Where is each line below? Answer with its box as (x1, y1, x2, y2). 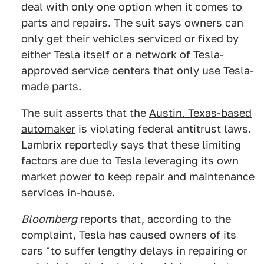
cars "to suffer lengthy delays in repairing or (21, 244, 247, 257)
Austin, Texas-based (149, 106, 252, 119)
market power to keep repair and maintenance (21, 170, 255, 183)
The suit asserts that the (21, 106, 149, 119)
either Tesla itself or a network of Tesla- (21, 48, 224, 61)
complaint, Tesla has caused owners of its (21, 228, 236, 241)
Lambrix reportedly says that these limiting (21, 138, 241, 151)
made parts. (21, 80, 81, 93)
